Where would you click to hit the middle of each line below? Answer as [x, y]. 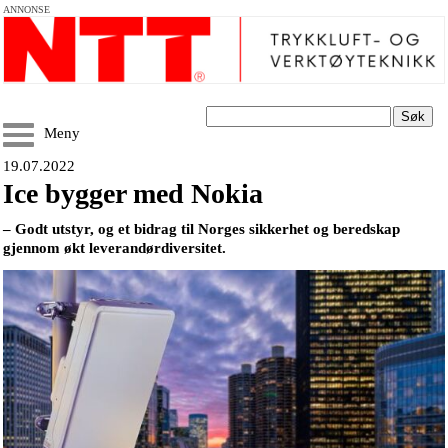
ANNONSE [26, 9]
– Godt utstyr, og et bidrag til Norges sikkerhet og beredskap [201, 229]
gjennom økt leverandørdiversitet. [114, 248]
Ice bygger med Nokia [133, 193]
